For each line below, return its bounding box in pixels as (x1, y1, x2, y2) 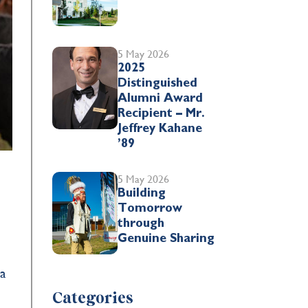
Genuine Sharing (118, 232, 215, 245)
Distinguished (118, 76, 198, 89)
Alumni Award (118, 91, 203, 104)
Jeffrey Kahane (118, 122, 203, 135)
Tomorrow (118, 201, 183, 214)
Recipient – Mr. (118, 107, 206, 120)
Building (118, 186, 166, 199)
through (118, 217, 165, 230)
